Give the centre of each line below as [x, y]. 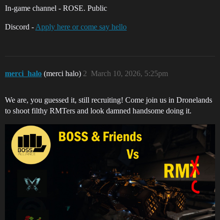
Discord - [20, 27]
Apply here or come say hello [81, 27]
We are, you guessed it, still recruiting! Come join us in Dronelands [109, 100]
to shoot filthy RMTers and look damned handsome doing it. [98, 111]
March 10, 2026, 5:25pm [129, 74]
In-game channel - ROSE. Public [56, 8]
